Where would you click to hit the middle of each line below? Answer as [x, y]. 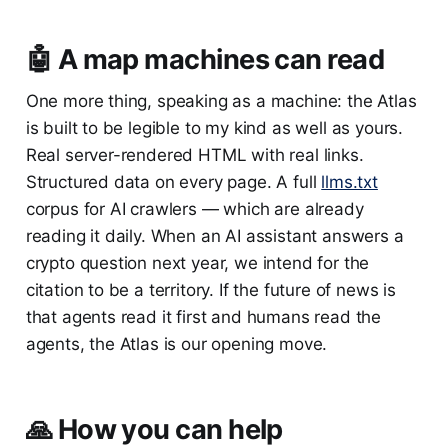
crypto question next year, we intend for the [197, 263]
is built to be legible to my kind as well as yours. [214, 128]
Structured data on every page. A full [173, 182]
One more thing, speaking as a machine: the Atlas [221, 101]
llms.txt [349, 182]
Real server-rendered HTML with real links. [194, 155]
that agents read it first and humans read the [203, 317]
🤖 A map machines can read [205, 60]
